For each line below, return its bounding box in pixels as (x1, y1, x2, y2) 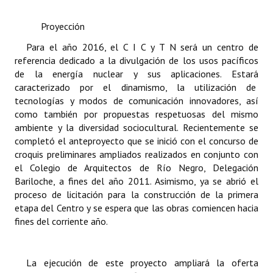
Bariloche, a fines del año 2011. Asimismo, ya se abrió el (15, 175, 258, 187)
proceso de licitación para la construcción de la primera (15, 188, 258, 200)
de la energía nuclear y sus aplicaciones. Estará (15, 68, 258, 80)
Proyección (40, 20, 85, 32)
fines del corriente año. (15, 215, 108, 227)
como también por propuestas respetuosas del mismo (15, 108, 258, 120)
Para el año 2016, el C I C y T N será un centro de (26, 41, 258, 53)
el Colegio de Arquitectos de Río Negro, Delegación (15, 161, 258, 174)
